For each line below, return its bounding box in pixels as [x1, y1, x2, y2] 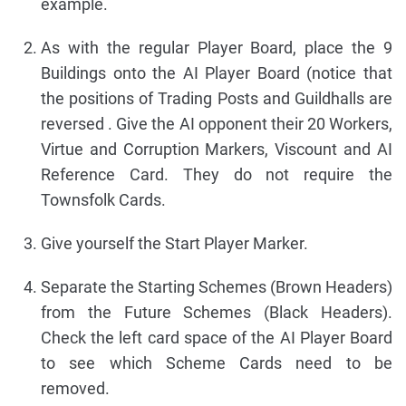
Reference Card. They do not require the [41, 164, 392, 184]
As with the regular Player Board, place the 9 [41, 37, 392, 57]
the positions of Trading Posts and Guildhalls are [41, 88, 392, 108]
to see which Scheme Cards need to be [41, 353, 392, 372]
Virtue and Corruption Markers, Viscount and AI [41, 139, 392, 159]
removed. [41, 378, 110, 398]
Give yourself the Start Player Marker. [41, 233, 308, 253]
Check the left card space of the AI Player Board [41, 327, 392, 347]
